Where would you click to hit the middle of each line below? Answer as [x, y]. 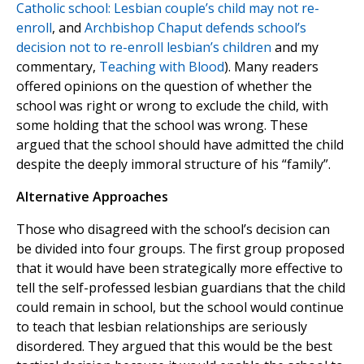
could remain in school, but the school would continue [180, 308]
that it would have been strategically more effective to [180, 269]
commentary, [58, 67]
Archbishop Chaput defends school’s [195, 28]
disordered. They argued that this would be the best [174, 347]
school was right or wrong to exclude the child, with [172, 106]
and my [295, 48]
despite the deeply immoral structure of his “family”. [173, 165]
